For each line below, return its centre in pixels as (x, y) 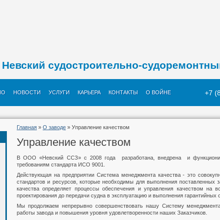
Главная (27, 127)
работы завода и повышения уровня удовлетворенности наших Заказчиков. (112, 213)
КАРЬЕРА (89, 92)
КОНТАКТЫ (123, 92)
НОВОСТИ (27, 92)
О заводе (54, 127)
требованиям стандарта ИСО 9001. (62, 165)
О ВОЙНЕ (158, 92)
